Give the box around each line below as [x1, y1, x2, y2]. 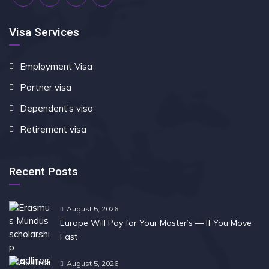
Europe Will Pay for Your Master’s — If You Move [60, 217, 252, 228]
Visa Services [9, 25, 79, 39]
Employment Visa [20, 61, 92, 72]
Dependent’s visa [20, 103, 93, 114]
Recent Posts [9, 165, 78, 178]
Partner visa [20, 82, 71, 93]
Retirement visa [20, 124, 86, 135]
